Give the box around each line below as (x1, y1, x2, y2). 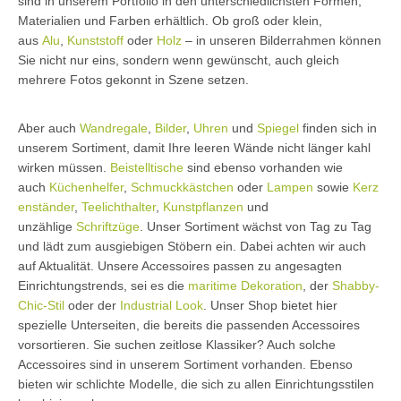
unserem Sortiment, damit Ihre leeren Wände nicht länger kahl (18, 140, 371, 155)
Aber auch (18, 120, 80, 135)
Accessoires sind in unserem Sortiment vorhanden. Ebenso (18, 356, 353, 371)
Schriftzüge (76, 218, 140, 234)
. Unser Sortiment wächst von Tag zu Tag (140, 218, 371, 234)
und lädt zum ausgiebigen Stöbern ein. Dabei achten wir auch (18, 238, 366, 253)
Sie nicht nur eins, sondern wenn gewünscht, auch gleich (18, 52, 339, 67)
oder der (64, 297, 120, 312)
